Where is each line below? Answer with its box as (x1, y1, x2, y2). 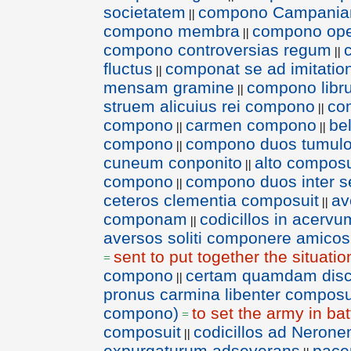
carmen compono (186, 116, 317, 134)
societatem (103, 3, 186, 21)
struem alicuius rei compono (103, 97, 315, 115)
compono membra (103, 22, 240, 40)
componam (103, 210, 187, 228)
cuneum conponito (103, 154, 242, 172)
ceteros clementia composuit (103, 191, 319, 209)
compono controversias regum (103, 41, 331, 59)
